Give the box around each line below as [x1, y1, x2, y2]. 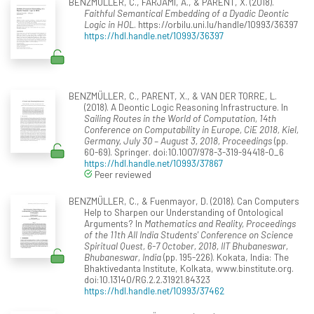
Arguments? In [84, 217, 144, 229]
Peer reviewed [93, 168, 151, 180]
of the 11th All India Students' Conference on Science [84, 228, 293, 240]
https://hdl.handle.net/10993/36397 [84, 29, 224, 41]
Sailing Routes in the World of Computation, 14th [84, 111, 276, 124]
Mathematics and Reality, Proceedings [144, 217, 296, 229]
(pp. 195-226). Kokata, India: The [161, 250, 289, 263]
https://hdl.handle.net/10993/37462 [84, 284, 224, 296]
